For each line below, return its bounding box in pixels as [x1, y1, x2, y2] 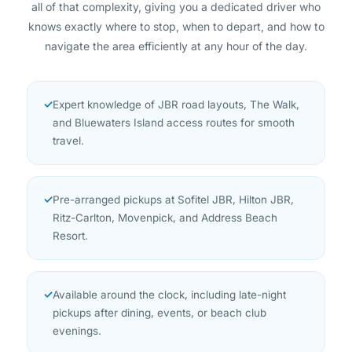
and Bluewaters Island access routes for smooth [53, 90, 295, 103]
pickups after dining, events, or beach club [53, 280, 266, 293]
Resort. [53, 203, 88, 216]
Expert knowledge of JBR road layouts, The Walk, [53, 71, 299, 85]
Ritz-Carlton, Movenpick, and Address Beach [53, 185, 277, 198]
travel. [53, 108, 84, 121]
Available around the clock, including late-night [53, 262, 286, 275]
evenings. [53, 298, 101, 311]
